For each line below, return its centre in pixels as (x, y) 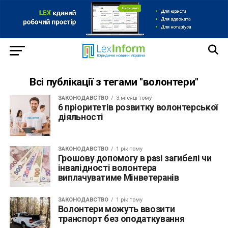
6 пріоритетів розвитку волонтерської (138, 107)
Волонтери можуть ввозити (116, 209)
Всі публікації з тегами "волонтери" (114, 82)
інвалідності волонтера (107, 168)
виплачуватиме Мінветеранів (118, 177)
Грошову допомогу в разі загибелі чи (135, 158)
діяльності (81, 117)
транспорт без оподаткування (121, 219)
